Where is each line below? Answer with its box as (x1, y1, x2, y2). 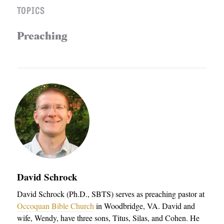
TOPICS (17, 3, 45, 17)
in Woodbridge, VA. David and (94, 200, 195, 211)
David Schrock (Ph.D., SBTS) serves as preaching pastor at (17, 188, 205, 199)
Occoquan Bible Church (17, 200, 94, 211)
